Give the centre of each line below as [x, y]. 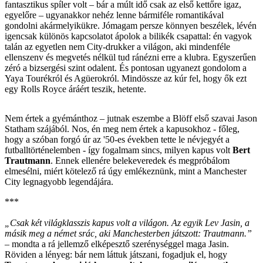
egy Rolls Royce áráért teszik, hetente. [75, 89]
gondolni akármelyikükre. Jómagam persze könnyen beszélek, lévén [131, 25]
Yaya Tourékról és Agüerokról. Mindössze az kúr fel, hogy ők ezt [126, 78]
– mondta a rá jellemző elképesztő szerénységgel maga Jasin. [117, 244]
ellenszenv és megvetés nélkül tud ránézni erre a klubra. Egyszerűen [130, 57]
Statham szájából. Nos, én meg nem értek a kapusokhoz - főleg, [122, 129]
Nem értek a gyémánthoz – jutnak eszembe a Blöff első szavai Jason [131, 118]
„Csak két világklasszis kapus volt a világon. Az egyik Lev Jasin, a [127, 222]
